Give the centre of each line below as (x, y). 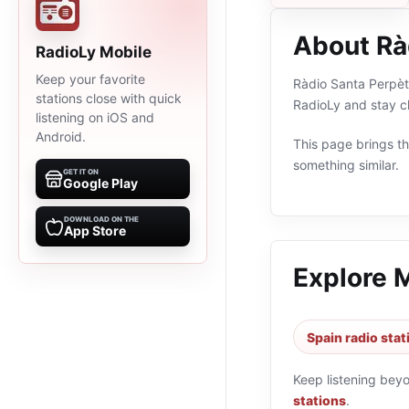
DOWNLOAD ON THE (101, 219)
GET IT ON (81, 172)
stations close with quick (109, 98)
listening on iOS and (95, 117)
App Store (95, 231)
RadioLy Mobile (94, 52)
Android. (61, 136)
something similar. (346, 165)
